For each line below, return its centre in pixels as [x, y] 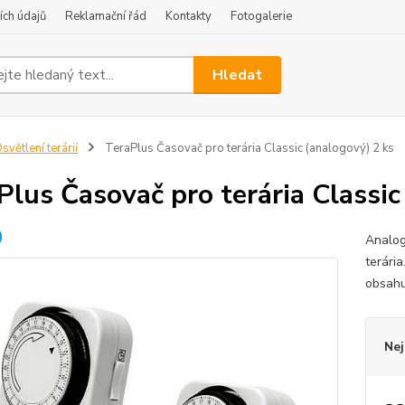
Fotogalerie [261, 16]
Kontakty [188, 16]
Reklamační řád [106, 16]
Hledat [238, 75]
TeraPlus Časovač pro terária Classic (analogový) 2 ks [248, 148]
